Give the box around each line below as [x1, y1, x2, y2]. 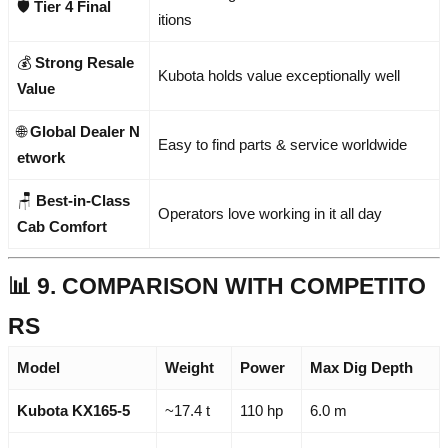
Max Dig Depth [310, 359, 413, 377]
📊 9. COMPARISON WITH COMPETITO [8, 273, 426, 300]
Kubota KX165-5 [17, 402, 130, 420]
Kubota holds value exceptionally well [158, 67, 400, 85]
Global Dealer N [30, 123, 140, 141]
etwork [17, 149, 65, 167]
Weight [165, 359, 214, 377]
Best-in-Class [36, 192, 130, 210]
